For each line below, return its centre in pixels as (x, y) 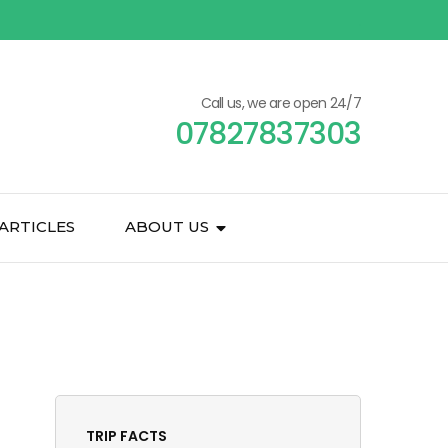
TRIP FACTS (126, 435)
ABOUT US (167, 226)
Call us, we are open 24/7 (280, 103)
